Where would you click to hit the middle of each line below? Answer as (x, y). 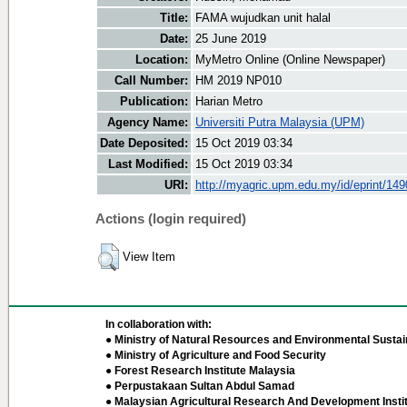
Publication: (154, 102)
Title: (174, 18)
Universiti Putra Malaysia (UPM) (280, 123)
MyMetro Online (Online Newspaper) (290, 60)
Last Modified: (148, 164)
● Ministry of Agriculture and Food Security (216, 355)
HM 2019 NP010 (238, 81)
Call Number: (151, 81)
